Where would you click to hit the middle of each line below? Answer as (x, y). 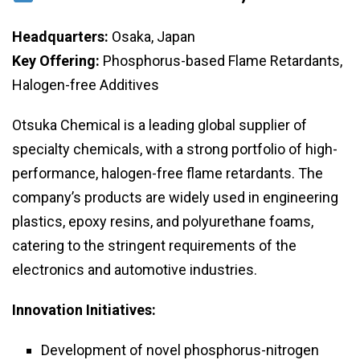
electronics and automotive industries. (135, 270)
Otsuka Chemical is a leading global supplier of (160, 125)
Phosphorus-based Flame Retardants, (221, 61)
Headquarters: (60, 37)
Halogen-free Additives (86, 85)
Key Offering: (56, 61)
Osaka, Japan (152, 37)
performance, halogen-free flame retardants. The (168, 174)
